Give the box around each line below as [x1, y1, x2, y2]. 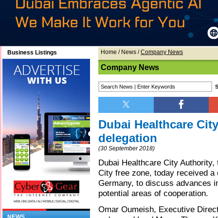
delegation [98, 131, 157, 145]
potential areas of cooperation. [98, 188, 208, 199]
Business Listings [7, 49, 57, 56]
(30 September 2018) [98, 145, 155, 152]
